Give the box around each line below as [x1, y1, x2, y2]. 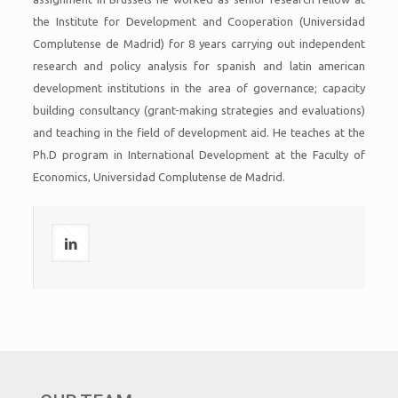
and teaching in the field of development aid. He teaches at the [32, 126, 366, 139]
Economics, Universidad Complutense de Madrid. [32, 171, 285, 183]
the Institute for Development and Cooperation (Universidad [32, 15, 366, 28]
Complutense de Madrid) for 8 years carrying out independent [32, 37, 366, 50]
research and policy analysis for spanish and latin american [32, 60, 366, 72]
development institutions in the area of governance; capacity [32, 82, 366, 94]
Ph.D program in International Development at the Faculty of [32, 148, 366, 161]
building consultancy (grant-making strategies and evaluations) [32, 104, 366, 116]
